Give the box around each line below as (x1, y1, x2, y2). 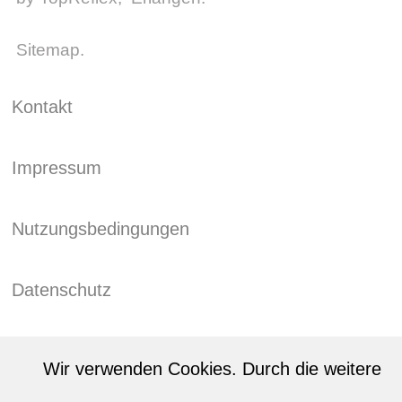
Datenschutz (12, 279, 111, 300)
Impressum (12, 157, 101, 178)
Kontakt (12, 96, 73, 117)
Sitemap (16, 39, 80, 59)
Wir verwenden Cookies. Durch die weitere (38, 358, 381, 379)
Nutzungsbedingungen (12, 218, 189, 239)
